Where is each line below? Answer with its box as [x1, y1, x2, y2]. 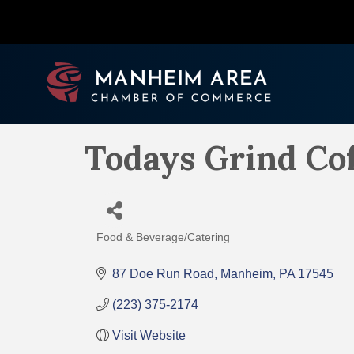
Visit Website [112, 328, 186, 342]
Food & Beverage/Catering [96, 231, 230, 243]
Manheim [220, 266, 273, 281]
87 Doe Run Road [112, 266, 214, 281]
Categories [96, 238, 183, 258]
